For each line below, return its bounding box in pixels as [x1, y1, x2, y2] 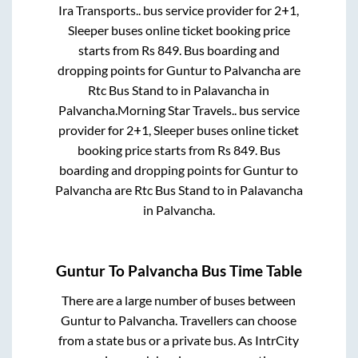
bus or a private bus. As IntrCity [126, 332, 300, 348]
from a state [58, 332, 127, 348]
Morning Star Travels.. [117, 102, 237, 118]
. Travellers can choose [175, 312, 297, 328]
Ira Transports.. [58, 2, 141, 18]
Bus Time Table [198, 261, 302, 280]
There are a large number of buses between [62, 292, 296, 308]
